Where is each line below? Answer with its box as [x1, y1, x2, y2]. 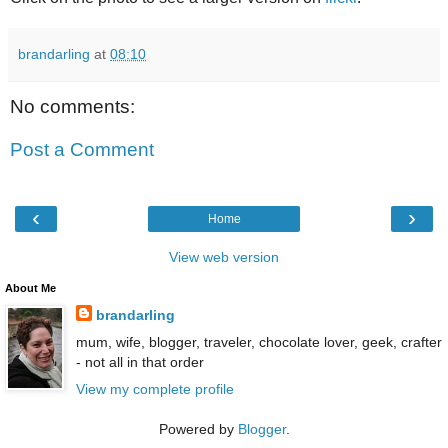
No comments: [10, 95, 135, 117]
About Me [5, 281, 56, 294]
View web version [169, 248, 279, 265]
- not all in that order [75, 353, 204, 370]
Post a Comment [10, 139, 154, 161]
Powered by [158, 420, 238, 437]
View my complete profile [75, 380, 234, 397]
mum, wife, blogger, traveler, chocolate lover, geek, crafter [75, 333, 442, 350]
